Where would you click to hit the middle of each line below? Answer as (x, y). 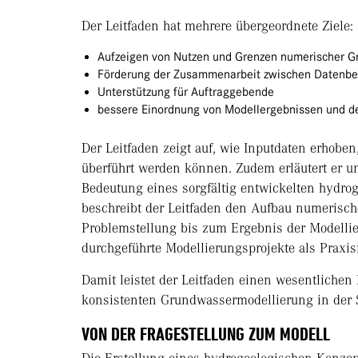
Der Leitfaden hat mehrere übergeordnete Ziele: (217, 26)
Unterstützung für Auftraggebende (186, 92)
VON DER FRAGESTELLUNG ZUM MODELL (208, 334)
